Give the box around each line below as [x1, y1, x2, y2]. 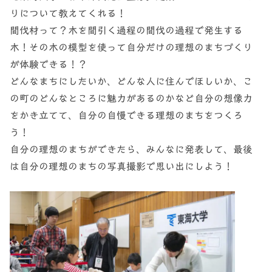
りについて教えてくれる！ [10, 8, 127, 19]
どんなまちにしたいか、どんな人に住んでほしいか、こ [10, 76, 253, 87]
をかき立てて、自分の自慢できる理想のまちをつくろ [10, 110, 243, 121]
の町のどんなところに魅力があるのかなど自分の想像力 [10, 93, 253, 104]
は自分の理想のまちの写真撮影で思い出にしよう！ [10, 161, 234, 172]
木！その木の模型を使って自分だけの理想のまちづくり [10, 42, 253, 53]
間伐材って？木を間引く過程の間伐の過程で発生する [10, 25, 243, 36]
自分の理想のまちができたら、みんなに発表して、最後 [10, 144, 253, 155]
